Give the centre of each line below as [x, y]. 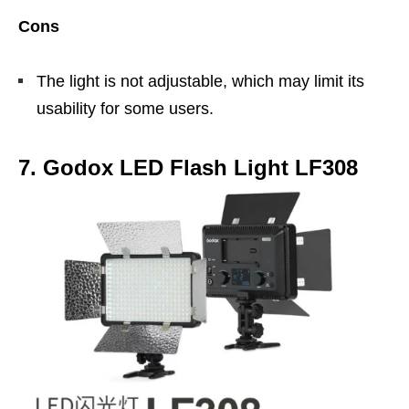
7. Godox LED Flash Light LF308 [188, 167]
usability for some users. [125, 108]
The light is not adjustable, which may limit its [200, 81]
